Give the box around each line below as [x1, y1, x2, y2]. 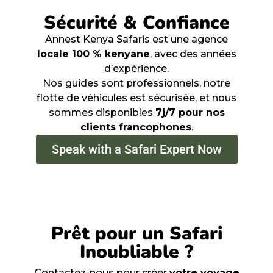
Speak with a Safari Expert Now [51, 141, 222, 157]
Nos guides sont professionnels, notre [43, 77, 230, 89]
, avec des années [149, 48, 236, 60]
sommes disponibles [48, 106, 155, 118]
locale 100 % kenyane [37, 48, 150, 60]
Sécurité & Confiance [43, 10, 230, 35]
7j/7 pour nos [155, 106, 225, 118]
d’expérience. [104, 62, 169, 74]
